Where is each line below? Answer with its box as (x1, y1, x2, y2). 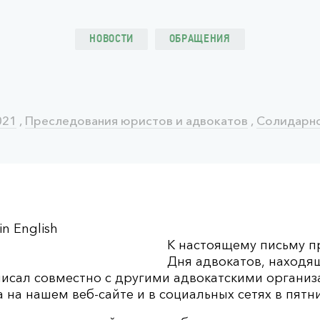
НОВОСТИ (89, 34, 134, 45)
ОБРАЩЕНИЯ (169, 34, 231, 45)
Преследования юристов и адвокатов (25, 113, 248, 128)
